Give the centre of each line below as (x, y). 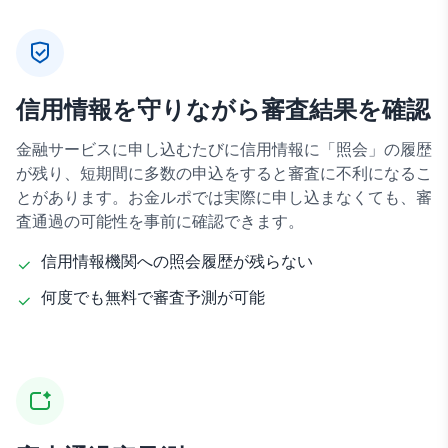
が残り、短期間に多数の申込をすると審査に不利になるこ (224, 173)
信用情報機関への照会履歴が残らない (177, 261)
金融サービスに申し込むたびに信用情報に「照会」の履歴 (224, 149)
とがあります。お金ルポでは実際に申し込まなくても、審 (224, 197)
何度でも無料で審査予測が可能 (153, 297)
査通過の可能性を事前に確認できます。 (160, 221)
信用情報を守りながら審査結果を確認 (223, 108)
